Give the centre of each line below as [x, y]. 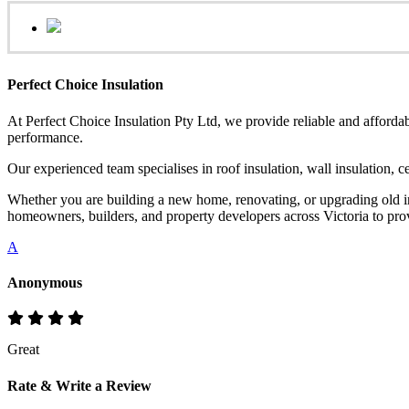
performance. [45, 137]
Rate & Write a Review [79, 386]
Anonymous [45, 282]
